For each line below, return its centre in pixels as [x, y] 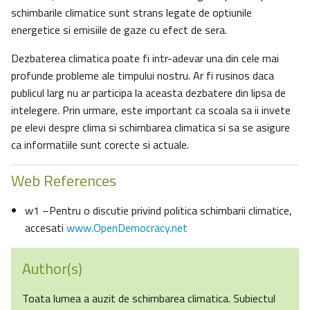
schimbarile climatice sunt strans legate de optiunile [131, 13]
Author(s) [52, 269]
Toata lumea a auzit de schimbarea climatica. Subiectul [149, 299]
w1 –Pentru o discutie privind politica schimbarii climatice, [158, 211]
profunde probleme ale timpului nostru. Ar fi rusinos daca [143, 76]
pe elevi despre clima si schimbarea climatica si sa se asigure [151, 128]
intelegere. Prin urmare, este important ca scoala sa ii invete [151, 110]
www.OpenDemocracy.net [127, 228]
